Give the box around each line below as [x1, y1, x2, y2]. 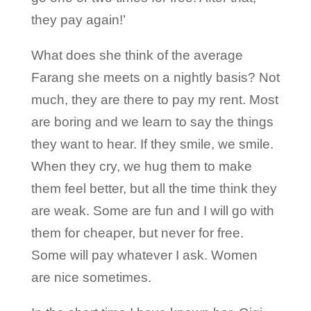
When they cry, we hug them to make [31, 158, 252, 174]
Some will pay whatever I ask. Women [31, 247, 258, 262]
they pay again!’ [31, 12, 126, 27]
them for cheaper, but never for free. [31, 225, 244, 240]
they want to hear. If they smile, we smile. [31, 136, 274, 151]
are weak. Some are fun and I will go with [31, 203, 274, 218]
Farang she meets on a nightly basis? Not [31, 69, 280, 85]
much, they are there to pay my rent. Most [31, 92, 278, 107]
